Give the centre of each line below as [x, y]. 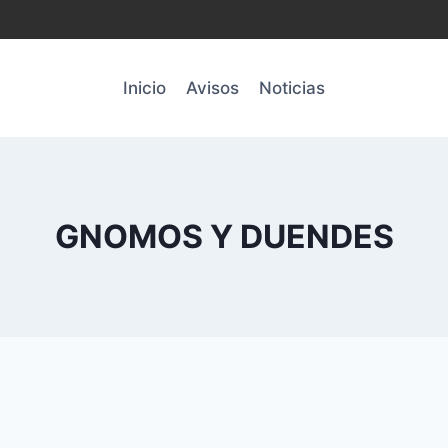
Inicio [144, 87]
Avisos [212, 87]
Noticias [292, 87]
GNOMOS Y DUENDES [224, 236]
